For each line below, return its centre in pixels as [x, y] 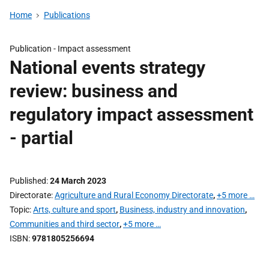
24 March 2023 [78, 181]
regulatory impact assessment [131, 114]
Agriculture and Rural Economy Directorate [134, 195]
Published [28, 181]
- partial [41, 138]
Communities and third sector [65, 224]
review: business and [94, 91]
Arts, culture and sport [74, 210]
